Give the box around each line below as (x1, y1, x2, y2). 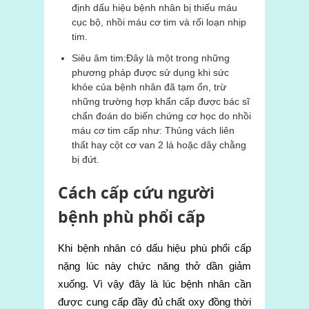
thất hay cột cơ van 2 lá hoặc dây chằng (72, 139, 246, 150)
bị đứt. (72, 153, 99, 165)
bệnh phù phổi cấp (58, 205, 206, 228)
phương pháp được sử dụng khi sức (72, 66, 229, 78)
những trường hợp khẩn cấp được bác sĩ (72, 95, 250, 107)
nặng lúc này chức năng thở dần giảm (58, 259, 251, 272)
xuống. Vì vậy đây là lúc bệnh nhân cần (58, 277, 251, 290)
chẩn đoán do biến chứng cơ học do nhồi (72, 110, 251, 121)
